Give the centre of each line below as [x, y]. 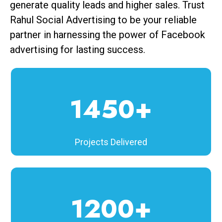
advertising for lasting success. [78, 50]
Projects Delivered [111, 142]
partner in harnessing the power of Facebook [108, 35]
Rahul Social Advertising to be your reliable [103, 20]
